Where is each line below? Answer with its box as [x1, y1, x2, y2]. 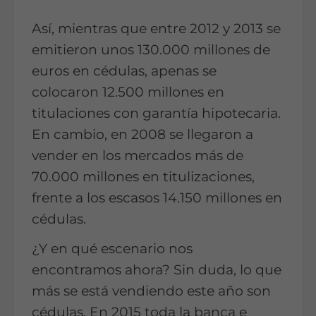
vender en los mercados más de [32, 147, 243, 164]
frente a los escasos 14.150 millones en [32, 190, 282, 207]
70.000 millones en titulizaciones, [32, 169, 255, 186]
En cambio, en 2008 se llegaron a [32, 126, 253, 143]
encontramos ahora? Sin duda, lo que [32, 262, 281, 279]
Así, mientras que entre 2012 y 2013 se [32, 20, 281, 37]
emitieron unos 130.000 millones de [32, 42, 270, 59]
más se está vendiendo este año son [32, 283, 271, 300]
